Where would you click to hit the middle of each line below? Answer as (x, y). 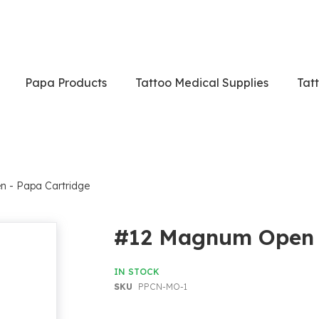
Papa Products (66, 82)
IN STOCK (137, 272)
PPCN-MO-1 (163, 287)
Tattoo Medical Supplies (202, 82)
